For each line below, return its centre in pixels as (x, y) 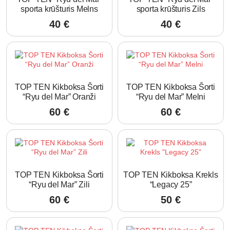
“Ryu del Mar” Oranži (59, 97)
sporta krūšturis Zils (171, 9)
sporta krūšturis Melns (59, 9)
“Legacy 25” (171, 184)
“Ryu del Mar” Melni (171, 97)
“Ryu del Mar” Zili (59, 184)
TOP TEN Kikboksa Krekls (171, 175)
